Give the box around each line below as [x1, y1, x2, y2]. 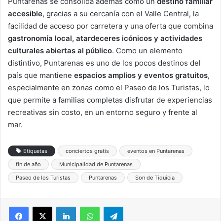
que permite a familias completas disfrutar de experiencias [8, 95, 212, 105]
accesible [8, 8, 42, 18]
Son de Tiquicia [135, 174, 175, 181]
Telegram [123, 202, 151, 210]
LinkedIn [75, 202, 101, 210]
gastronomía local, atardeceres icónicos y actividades [8, 33, 202, 43]
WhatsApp [99, 202, 131, 210]
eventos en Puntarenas [127, 147, 184, 154]
